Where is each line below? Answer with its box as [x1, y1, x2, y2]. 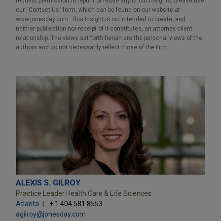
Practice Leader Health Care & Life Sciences [16, 189, 151, 197]
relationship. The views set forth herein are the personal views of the [16, 34, 202, 41]
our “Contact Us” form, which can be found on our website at [16, 6, 180, 13]
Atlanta [16, 199, 39, 208]
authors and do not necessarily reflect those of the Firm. [16, 43, 169, 51]
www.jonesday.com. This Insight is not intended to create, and [16, 15, 185, 23]
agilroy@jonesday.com [16, 210, 86, 218]
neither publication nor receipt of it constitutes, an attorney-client [16, 25, 192, 32]
